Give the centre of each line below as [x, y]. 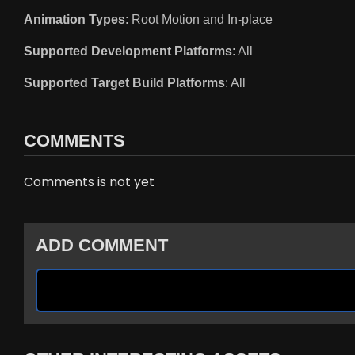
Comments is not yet [89, 182]
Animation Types [74, 20]
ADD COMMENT [102, 246]
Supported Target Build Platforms [124, 83]
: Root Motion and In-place [199, 20]
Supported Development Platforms [128, 52]
